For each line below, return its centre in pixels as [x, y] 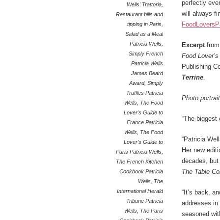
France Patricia [145, 122]
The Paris [151, 211]
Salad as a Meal [144, 34]
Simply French [146, 54]
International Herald [140, 191]
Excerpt [193, 45]
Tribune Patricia [145, 201]
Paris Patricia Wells [139, 152]
